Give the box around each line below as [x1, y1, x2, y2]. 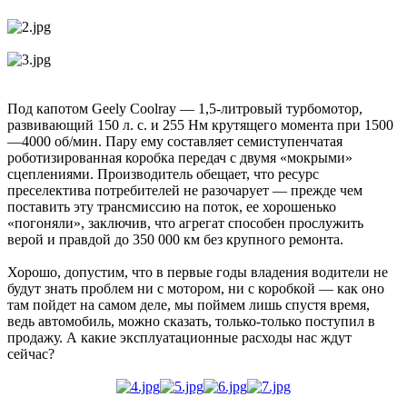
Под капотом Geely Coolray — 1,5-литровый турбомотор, [7, 101, 362, 117]
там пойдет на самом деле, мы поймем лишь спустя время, [7, 297, 370, 313]
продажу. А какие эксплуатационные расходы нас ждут [7, 330, 352, 346]
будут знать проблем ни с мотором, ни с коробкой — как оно [7, 281, 384, 297]
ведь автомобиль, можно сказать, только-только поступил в [7, 313, 375, 330]
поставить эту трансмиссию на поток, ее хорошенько [7, 199, 336, 215]
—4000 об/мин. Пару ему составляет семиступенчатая [7, 134, 342, 150]
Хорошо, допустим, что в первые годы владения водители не [7, 264, 388, 281]
